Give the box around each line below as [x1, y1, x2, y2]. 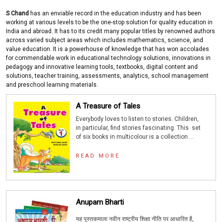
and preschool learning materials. [6, 81, 98, 88]
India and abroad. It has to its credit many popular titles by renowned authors [6, 28, 215, 35]
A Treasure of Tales [76, 102, 141, 111]
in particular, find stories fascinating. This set [76, 124, 201, 131]
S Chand [6, 10, 29, 17]
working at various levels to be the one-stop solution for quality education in [6, 19, 213, 26]
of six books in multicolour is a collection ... [76, 133, 194, 140]
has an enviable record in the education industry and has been [29, 10, 201, 17]
